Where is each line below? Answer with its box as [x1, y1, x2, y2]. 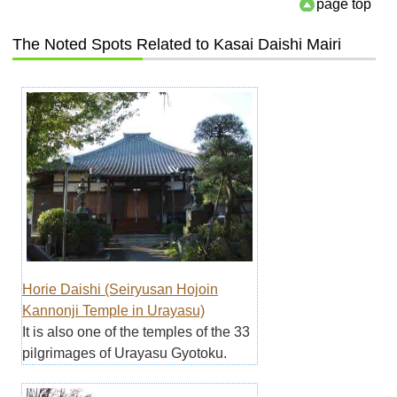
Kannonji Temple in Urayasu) [21, 303, 205, 319]
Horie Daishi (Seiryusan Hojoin [21, 282, 218, 298]
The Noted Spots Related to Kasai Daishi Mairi [12, 35, 341, 53]
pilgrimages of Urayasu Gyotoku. [21, 346, 227, 362]
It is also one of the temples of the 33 [21, 324, 250, 340]
